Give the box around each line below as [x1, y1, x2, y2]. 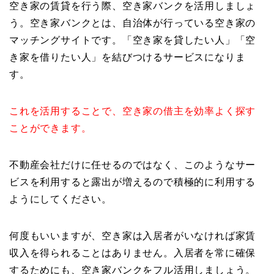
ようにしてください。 [9, 194, 113, 205]
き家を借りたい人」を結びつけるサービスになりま [9, 52, 246, 63]
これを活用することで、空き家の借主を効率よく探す [9, 106, 256, 117]
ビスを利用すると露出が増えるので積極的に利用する [9, 177, 256, 188]
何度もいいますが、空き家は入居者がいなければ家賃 [9, 231, 256, 242]
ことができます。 [9, 123, 92, 134]
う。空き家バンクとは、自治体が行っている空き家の [9, 18, 256, 29]
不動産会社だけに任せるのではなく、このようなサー [9, 160, 256, 171]
